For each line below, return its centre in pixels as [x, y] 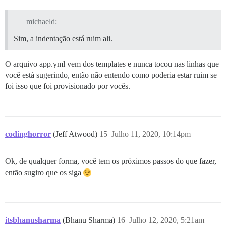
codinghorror [28, 134]
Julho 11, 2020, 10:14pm [151, 134]
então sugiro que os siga [44, 173]
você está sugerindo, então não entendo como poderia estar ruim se [111, 75]
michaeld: [41, 22]
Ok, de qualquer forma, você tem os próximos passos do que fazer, [111, 161]
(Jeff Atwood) [76, 134]
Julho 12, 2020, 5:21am [167, 220]
